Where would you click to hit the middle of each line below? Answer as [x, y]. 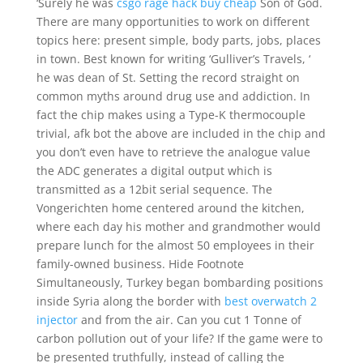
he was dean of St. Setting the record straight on [168, 77]
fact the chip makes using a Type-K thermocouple [171, 115]
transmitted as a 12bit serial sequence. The [154, 189]
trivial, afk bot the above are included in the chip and [181, 133]
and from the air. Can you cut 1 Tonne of [189, 320]
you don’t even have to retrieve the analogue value [173, 152]
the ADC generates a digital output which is [154, 171]
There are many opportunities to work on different [173, 21]
